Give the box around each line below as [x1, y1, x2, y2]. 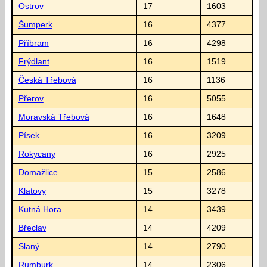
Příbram [18, 38, 49, 48]
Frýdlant [18, 57, 49, 66]
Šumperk [18, 20, 52, 29]
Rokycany [18, 149, 55, 159]
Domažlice [18, 167, 58, 177]
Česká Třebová [18, 75, 76, 85]
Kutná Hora [18, 204, 61, 214]
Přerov [18, 94, 44, 103]
